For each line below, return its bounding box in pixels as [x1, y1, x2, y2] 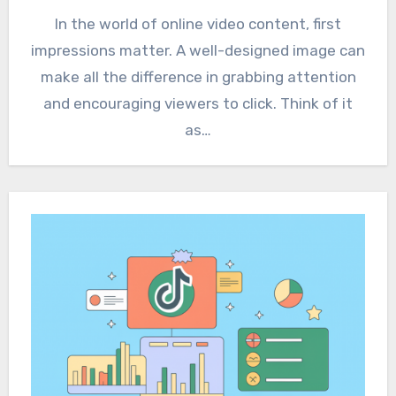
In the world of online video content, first [55, 15, 341, 34]
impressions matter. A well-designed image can [31, 42, 365, 60]
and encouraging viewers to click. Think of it [43, 95, 353, 113]
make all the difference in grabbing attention [40, 68, 356, 87]
